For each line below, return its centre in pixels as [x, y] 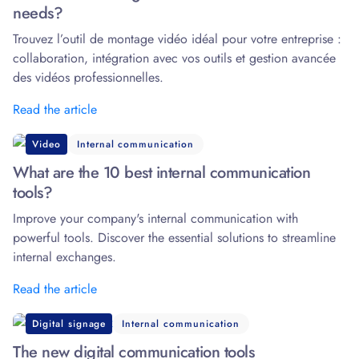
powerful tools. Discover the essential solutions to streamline [174, 238]
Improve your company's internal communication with [155, 219]
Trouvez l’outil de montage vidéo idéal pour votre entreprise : [177, 39]
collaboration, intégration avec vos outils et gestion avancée [174, 58]
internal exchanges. [65, 257]
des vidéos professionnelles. [88, 78]
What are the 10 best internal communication [162, 173]
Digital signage [69, 324]
